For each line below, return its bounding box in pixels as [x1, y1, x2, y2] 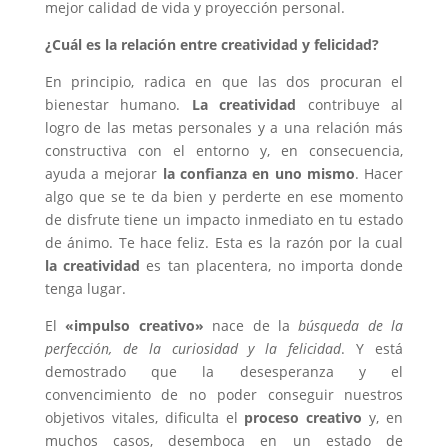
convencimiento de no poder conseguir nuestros [44, 384, 404, 404]
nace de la [203, 315, 299, 335]
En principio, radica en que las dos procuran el [44, 71, 404, 91]
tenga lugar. [44, 278, 126, 298]
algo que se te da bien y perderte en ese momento [44, 186, 404, 206]
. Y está [341, 338, 404, 358]
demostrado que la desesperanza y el [44, 361, 404, 381]
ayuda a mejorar [44, 163, 163, 183]
